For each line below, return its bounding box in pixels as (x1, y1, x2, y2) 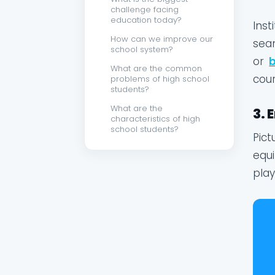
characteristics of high (110, 113, 200, 125)
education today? (110, 14, 182, 26)
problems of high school (110, 73, 209, 85)
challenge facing (110, 4, 179, 16)
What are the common (110, 63, 202, 75)
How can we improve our (110, 33, 213, 45)
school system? (110, 44, 173, 56)
